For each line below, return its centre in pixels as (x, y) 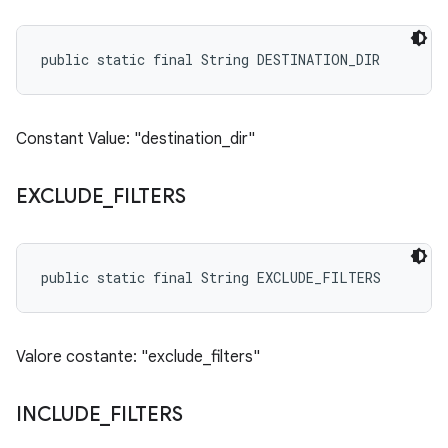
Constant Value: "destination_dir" (135, 139)
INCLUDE (58, 414)
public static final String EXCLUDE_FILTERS (211, 277)
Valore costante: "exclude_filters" (138, 357)
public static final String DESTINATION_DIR (210, 59)
